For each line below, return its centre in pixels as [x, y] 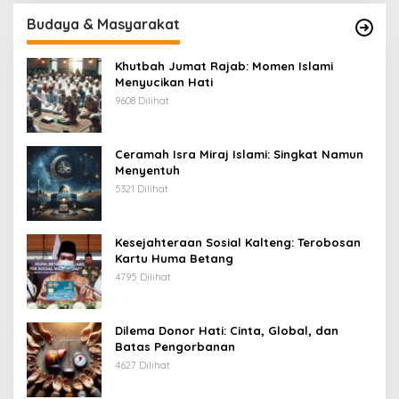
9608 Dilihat [142, 101]
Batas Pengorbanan [175, 347]
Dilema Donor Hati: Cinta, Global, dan [227, 331]
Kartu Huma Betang [174, 259]
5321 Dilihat [142, 189]
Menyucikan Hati [164, 82]
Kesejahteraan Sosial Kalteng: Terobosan [238, 243]
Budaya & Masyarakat [103, 24]
